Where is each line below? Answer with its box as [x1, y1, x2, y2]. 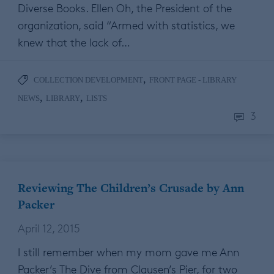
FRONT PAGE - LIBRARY [149, 75, 237, 85]
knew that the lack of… [18, 35, 130, 50]
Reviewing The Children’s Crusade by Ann [18, 180, 244, 197]
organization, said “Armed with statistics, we [18, 18, 235, 32]
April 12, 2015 [18, 221, 80, 235]
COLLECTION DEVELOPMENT [34, 75, 143, 85]
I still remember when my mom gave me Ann [18, 245, 239, 259]
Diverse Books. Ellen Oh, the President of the [18, 1, 232, 15]
